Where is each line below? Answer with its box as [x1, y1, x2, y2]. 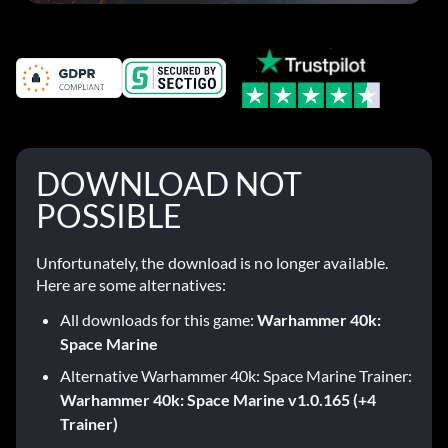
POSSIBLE [36, 196, 182, 236]
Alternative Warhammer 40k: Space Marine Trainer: [60, 366, 412, 386]
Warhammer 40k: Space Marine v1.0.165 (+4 [60, 390, 376, 410]
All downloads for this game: [60, 310, 257, 330]
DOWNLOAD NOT [36, 164, 302, 204]
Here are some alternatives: [36, 275, 227, 295]
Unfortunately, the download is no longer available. [36, 253, 389, 273]
